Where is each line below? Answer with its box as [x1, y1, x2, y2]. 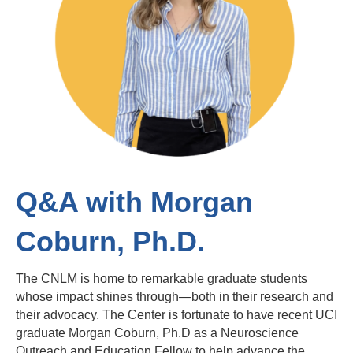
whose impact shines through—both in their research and [16, 290, 333, 304]
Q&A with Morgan [16, 186, 253, 219]
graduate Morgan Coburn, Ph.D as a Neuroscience [16, 326, 299, 340]
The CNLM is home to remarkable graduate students [16, 272, 307, 286]
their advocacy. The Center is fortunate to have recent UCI [16, 308, 337, 322]
